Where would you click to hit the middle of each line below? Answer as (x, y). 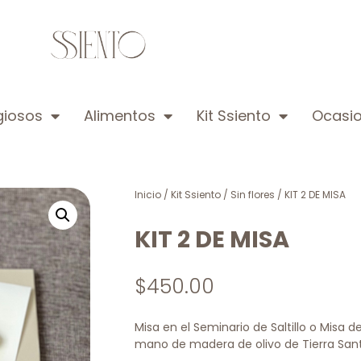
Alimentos (120, 116)
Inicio (148, 195)
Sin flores (253, 195)
